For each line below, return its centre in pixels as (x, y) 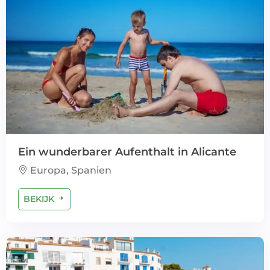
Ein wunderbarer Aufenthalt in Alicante (127, 152)
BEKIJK (40, 199)
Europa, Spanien (70, 170)
